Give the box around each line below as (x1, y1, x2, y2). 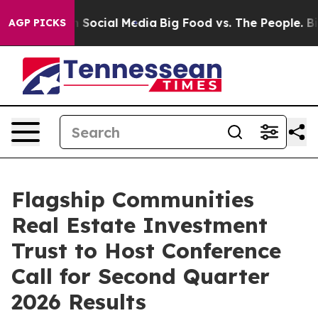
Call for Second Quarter (11, 263, 270, 290)
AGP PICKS (9, 16, 66, 29)
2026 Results (11, 288, 146, 315)
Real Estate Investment (11, 212, 268, 238)
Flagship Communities (11, 186, 254, 213)
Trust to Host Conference (11, 237, 281, 264)
